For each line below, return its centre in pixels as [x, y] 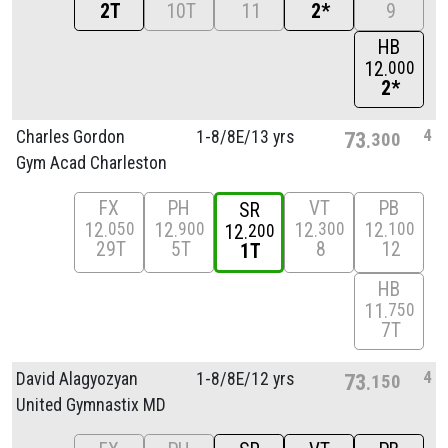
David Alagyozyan [77, 378]
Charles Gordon [70, 136]
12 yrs [272, 378]
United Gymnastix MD [91, 404]
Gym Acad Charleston [91, 162]
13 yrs [272, 136]
